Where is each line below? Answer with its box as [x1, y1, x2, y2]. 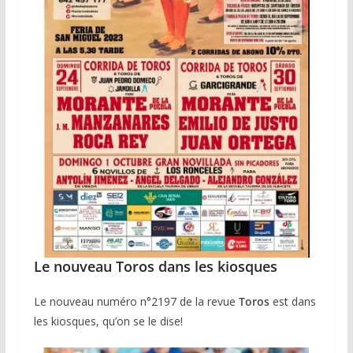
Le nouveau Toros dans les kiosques [33, 256, 277, 276]
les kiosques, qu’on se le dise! [33, 313, 183, 329]
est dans [269, 293, 316, 309]
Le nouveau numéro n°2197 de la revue [33, 293, 239, 309]
